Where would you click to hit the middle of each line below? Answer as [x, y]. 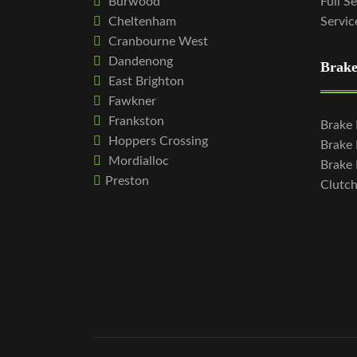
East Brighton [146, 81]
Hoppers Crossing [157, 141]
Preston [127, 180]
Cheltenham [141, 21]
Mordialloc [137, 161]
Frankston [135, 121]
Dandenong [139, 61]
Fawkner [131, 101]
